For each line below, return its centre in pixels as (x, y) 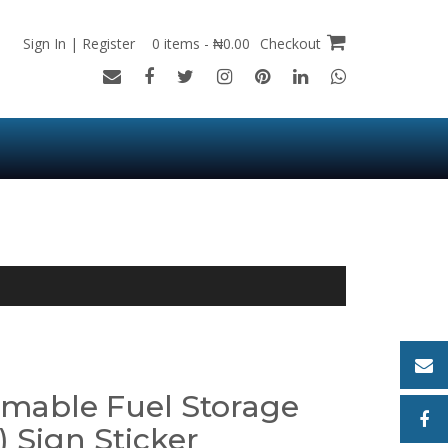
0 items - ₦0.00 (203, 43)
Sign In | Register (79, 43)
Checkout (290, 43)
